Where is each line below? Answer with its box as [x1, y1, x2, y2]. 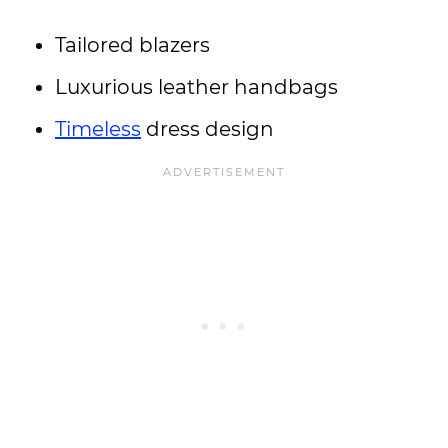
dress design [141, 117, 279, 141]
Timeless [55, 117, 141, 141]
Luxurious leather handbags [55, 75, 343, 99]
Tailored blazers [55, 33, 215, 57]
